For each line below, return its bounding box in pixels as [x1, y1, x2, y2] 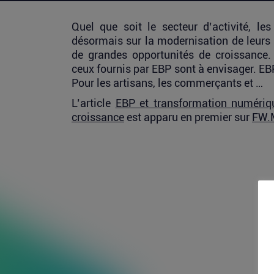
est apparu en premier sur [124, 111, 252, 124]
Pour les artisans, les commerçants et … [72, 76, 263, 89]
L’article [72, 97, 116, 109]
